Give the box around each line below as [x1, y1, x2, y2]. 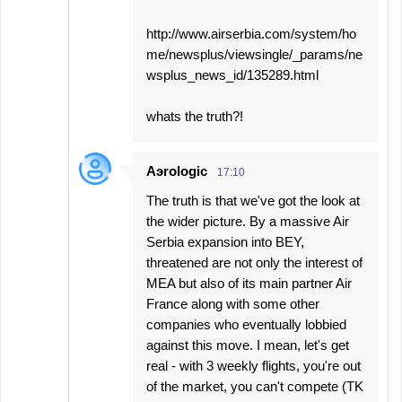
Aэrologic [146, 163, 207, 179]
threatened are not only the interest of [146, 255, 363, 270]
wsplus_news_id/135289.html [146, 67, 319, 83]
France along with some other [146, 296, 319, 311]
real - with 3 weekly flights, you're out [146, 358, 361, 373]
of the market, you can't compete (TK [146, 379, 363, 394]
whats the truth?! [146, 109, 243, 124]
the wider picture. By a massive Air [146, 214, 349, 229]
